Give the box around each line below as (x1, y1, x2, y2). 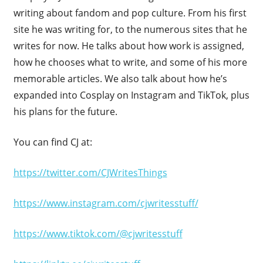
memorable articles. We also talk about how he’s (13, 72, 227, 85)
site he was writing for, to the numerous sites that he (13, 22, 247, 36)
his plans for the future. (13, 104, 117, 118)
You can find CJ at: (13, 135, 92, 149)
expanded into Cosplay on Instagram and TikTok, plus (13, 88, 249, 102)
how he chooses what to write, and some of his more (13, 55, 247, 69)
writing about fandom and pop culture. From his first (13, 6, 247, 19)
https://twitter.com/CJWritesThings (13, 166, 167, 179)
